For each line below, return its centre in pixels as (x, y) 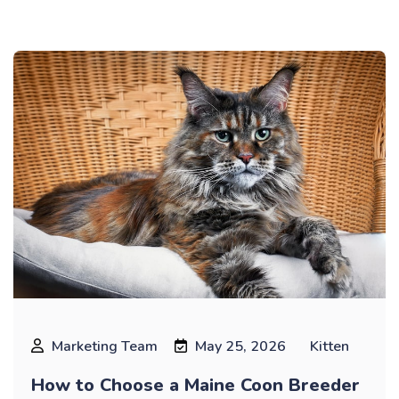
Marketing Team (105, 347)
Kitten (330, 347)
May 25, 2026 (240, 347)
